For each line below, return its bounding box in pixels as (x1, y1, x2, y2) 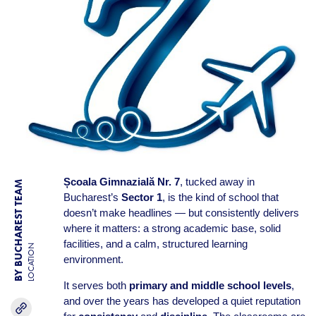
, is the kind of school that (162, 191, 279, 203)
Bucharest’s (63, 191, 121, 203)
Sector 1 (121, 191, 162, 203)
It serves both (63, 279, 129, 291)
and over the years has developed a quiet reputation (63, 295, 300, 307)
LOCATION (26, 243, 36, 282)
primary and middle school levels (128, 279, 291, 291)
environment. (63, 253, 123, 265)
